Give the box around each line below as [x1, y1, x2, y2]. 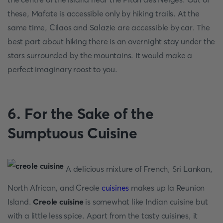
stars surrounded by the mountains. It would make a [7, 50, 192, 60]
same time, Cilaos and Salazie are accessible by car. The [7, 22, 210, 32]
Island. [7, 197, 33, 207]
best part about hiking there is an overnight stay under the [7, 36, 216, 46]
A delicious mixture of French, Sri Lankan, [64, 163, 213, 174]
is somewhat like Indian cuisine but [83, 197, 208, 207]
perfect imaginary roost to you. [7, 64, 117, 74]
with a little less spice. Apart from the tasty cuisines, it [7, 211, 198, 221]
